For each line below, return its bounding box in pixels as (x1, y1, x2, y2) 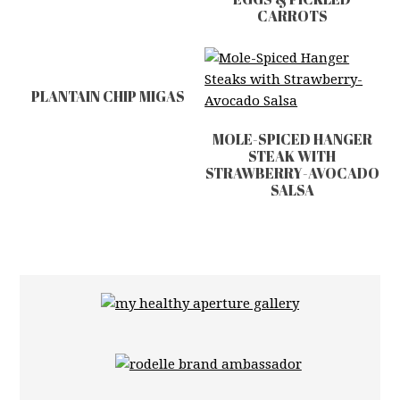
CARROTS (256, 5, 328, 26)
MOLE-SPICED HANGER (212, 129, 372, 149)
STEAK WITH (248, 146, 337, 166)
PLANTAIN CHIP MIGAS (30, 86, 185, 106)
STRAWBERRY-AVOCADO (204, 162, 379, 183)
